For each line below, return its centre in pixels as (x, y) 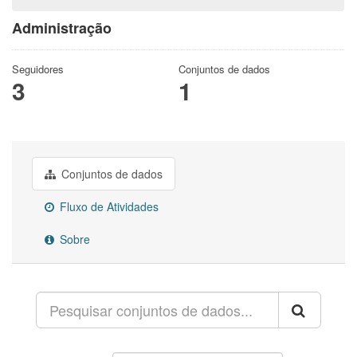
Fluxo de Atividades (108, 206)
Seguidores (38, 69)
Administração (62, 27)
